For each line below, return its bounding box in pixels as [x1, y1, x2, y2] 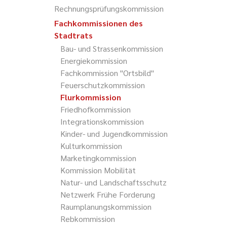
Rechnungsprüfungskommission [54, 3, 164, 14]
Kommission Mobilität [60, 165, 136, 176]
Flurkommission [60, 92, 121, 103]
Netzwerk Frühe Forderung [60, 189, 155, 200]
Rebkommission [60, 213, 115, 224]
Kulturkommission [60, 140, 122, 152]
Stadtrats [54, 29, 93, 41]
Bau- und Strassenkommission [60, 43, 163, 54]
